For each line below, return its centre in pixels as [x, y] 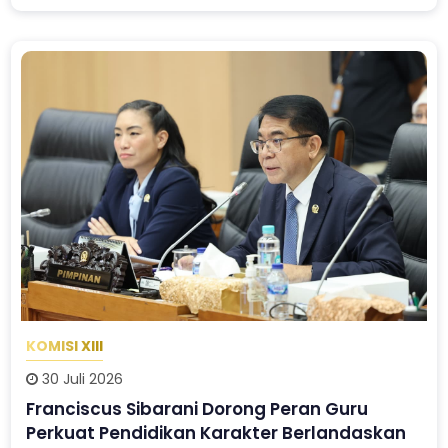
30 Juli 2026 [81, 378]
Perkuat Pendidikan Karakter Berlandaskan [216, 432]
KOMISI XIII [65, 346]
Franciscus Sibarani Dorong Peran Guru [197, 408]
